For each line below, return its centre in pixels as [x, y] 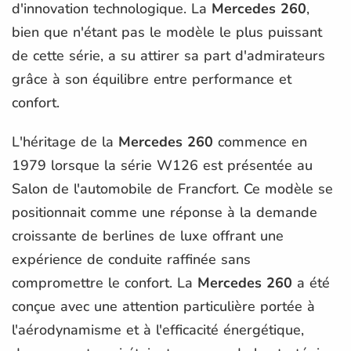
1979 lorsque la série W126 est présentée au [162, 165]
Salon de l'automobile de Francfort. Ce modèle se [172, 188]
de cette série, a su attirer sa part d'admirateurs [168, 55]
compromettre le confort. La [105, 282]
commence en [260, 141]
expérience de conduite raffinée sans [131, 259]
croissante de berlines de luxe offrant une [148, 235]
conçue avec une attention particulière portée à [163, 306]
